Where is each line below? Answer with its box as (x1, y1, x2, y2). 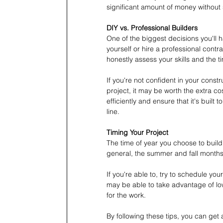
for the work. (107, 191, 146, 200)
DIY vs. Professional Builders (107, 23, 198, 33)
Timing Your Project (107, 128, 168, 137)
